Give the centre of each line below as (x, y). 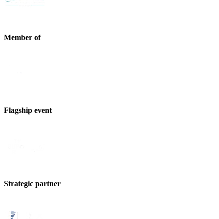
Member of (22, 37)
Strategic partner (32, 183)
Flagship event (28, 110)
